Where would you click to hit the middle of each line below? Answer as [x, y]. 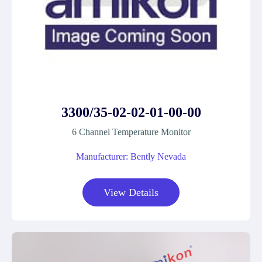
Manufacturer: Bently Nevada [131, 156]
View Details [131, 192]
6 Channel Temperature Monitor [131, 132]
